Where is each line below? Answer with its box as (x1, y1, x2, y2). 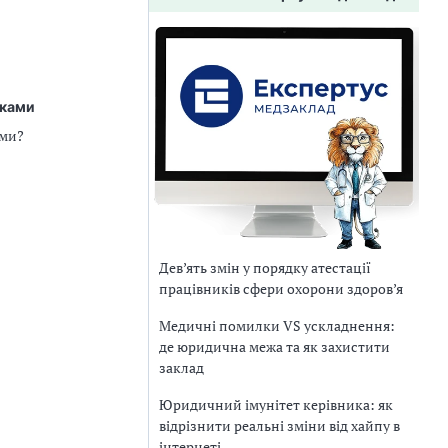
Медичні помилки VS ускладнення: (159, 315, 395, 335)
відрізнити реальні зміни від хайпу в (159, 415, 400, 435)
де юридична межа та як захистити (159, 336, 390, 356)
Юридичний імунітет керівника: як (159, 394, 393, 414)
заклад (159, 357, 204, 377)
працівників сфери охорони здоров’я (159, 278, 403, 298)
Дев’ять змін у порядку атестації (159, 257, 371, 277)
